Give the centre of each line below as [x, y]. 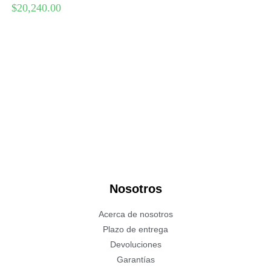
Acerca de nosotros [135, 214]
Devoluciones [135, 244]
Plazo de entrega [135, 229]
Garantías [135, 259]
